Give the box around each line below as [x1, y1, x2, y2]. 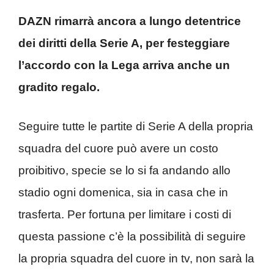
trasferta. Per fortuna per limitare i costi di [18, 208, 231, 221]
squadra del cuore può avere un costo [18, 142, 218, 155]
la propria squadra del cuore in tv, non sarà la [18, 252, 254, 265]
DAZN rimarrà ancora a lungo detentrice [18, 14, 241, 28]
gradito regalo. [18, 80, 100, 94]
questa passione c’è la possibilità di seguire [18, 230, 246, 243]
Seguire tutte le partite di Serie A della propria [18, 120, 253, 133]
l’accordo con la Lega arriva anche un [18, 58, 230, 72]
